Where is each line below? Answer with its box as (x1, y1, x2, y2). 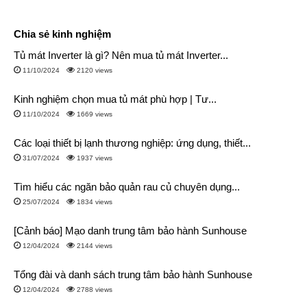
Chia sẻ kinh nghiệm (14, 27, 111, 40)
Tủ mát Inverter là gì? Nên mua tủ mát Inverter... (14, 49, 228, 62)
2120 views (77, 66, 112, 75)
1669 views (77, 110, 112, 119)
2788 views (77, 286, 112, 294)
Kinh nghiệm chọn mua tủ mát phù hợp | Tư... (14, 93, 217, 106)
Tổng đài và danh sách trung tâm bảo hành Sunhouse (14, 269, 252, 281)
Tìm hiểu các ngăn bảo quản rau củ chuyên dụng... (14, 181, 240, 193)
